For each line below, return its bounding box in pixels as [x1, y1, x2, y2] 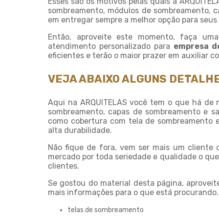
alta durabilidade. [48, 126, 112, 135]
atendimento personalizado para [48, 42, 174, 51]
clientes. [48, 161, 79, 171]
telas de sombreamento [67, 206, 144, 214]
